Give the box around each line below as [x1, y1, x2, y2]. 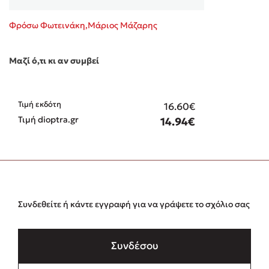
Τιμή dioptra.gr [18, 113, 79, 125]
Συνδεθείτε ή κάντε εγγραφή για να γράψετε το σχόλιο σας [18, 198, 250, 210]
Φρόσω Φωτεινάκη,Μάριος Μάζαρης [9, 19, 157, 31]
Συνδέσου [110, 238, 159, 252]
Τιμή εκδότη [18, 99, 61, 109]
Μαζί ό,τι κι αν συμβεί [9, 55, 99, 66]
